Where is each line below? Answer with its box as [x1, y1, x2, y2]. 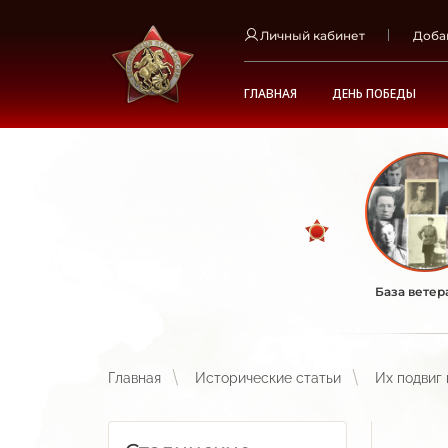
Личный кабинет [260, 27, 365, 43]
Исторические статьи [195, 370, 341, 386]
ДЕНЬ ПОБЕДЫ [332, 85, 416, 102]
